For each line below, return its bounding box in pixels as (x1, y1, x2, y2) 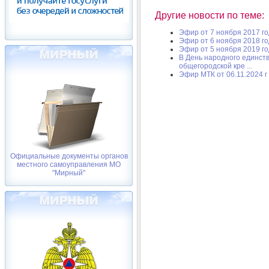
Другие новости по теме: (155, 10, 264, 20)
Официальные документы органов (10, 152, 128, 160)
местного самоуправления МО (17, 160, 121, 169)
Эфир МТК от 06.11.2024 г (179, 70, 267, 79)
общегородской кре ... (179, 61, 252, 70)
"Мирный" (52, 169, 85, 177)
